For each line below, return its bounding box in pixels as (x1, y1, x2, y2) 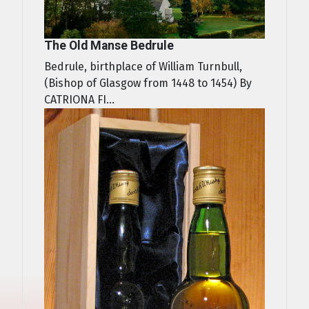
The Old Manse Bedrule (44, 39, 174, 53)
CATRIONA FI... (44, 93, 114, 107)
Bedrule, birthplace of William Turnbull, (44, 60, 242, 74)
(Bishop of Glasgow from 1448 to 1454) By (44, 77, 252, 90)
